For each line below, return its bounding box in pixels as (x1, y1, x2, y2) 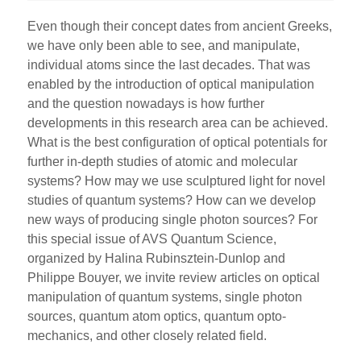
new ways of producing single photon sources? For (27, 213, 318, 227)
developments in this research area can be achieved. (27, 116, 329, 131)
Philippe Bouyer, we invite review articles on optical (27, 271, 321, 285)
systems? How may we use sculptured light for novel (27, 174, 326, 189)
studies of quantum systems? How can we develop (27, 193, 317, 208)
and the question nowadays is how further (27, 97, 265, 111)
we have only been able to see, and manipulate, (27, 39, 301, 53)
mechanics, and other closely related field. (27, 329, 268, 343)
